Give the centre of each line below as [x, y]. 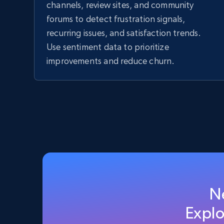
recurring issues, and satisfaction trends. [124, 33]
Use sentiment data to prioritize [108, 47]
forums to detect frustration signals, [116, 19]
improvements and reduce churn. [111, 61]
